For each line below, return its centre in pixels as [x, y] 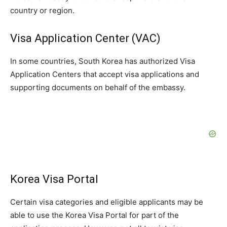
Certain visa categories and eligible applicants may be [107, 202]
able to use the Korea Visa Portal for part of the [94, 215]
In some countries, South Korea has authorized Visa [103, 61]
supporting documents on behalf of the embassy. [98, 88]
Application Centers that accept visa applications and [105, 74]
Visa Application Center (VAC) [85, 39]
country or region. [42, 11]
